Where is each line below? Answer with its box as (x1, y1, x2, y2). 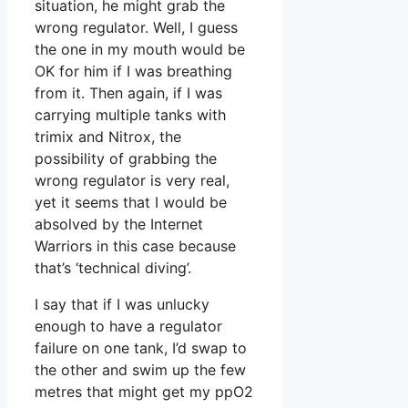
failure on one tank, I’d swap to (35, 338, 247, 357)
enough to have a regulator (35, 316, 222, 335)
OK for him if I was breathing (35, 61, 232, 80)
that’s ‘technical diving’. (35, 258, 191, 277)
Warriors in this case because (35, 236, 236, 255)
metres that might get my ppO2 (35, 382, 253, 401)
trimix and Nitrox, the (35, 127, 181, 146)
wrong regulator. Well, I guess (35, 17, 238, 36)
